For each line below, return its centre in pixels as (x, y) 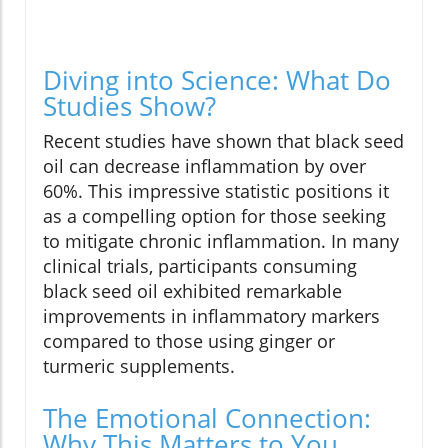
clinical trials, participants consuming (200, 265)
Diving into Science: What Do (217, 79)
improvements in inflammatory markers (211, 315)
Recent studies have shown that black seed (223, 140)
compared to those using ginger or (189, 340)
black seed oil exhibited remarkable (192, 290)
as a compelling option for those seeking (214, 215)
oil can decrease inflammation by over (204, 165)
